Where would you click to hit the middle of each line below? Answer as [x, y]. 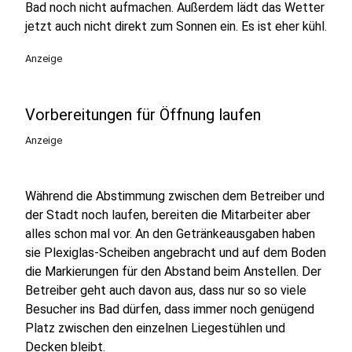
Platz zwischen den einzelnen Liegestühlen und [155, 328]
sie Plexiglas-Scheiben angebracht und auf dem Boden [176, 253]
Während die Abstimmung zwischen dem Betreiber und [175, 196]
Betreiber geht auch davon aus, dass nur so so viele [166, 290]
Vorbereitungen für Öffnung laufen [143, 115]
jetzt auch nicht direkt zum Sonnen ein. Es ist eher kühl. [176, 26]
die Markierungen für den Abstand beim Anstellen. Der [173, 271]
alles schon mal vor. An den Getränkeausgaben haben [170, 234]
